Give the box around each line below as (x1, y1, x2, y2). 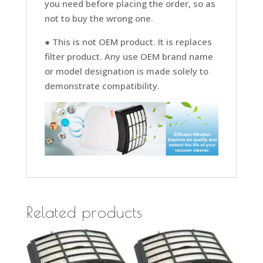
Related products (26, 203, 143, 221)
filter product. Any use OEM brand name (44, 50, 213, 62)
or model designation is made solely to (44, 65, 208, 77)
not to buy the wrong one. (44, 12, 153, 24)
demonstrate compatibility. (44, 79, 160, 92)
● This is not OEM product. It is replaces (44, 35, 212, 48)
